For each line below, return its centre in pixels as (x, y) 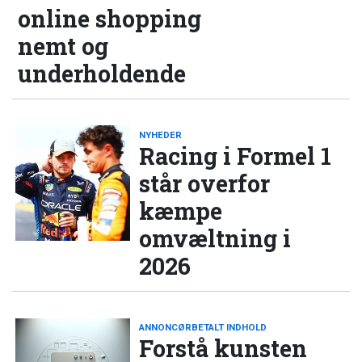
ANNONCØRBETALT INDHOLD (203, 328)
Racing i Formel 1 (236, 156)
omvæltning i (215, 239)
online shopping (110, 18)
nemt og (63, 46)
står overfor (205, 184)
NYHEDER (161, 135)
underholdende (102, 73)
